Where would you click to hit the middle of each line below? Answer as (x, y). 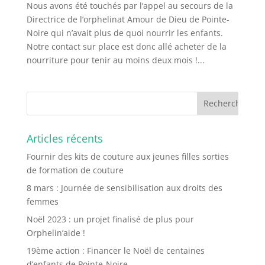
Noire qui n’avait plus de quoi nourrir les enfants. (125, 33)
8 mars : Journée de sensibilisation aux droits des (124, 188)
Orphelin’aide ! (56, 232)
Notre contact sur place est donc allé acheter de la (126, 46)
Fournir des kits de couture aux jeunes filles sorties (127, 156)
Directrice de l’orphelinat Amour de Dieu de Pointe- (128, 19)
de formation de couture (75, 170)
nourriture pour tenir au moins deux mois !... (115, 60)
